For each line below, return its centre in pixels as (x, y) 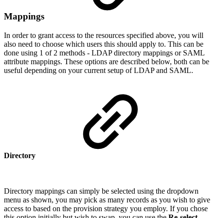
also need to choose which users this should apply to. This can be (104, 44)
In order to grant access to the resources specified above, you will (104, 35)
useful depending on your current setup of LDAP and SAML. (99, 70)
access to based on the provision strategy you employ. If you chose (106, 209)
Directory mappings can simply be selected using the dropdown (101, 191)
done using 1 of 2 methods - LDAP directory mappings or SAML (104, 53)
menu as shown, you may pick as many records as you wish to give (107, 200)
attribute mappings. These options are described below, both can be (107, 61)
